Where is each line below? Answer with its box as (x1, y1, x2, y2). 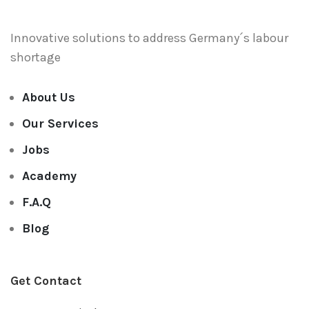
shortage (10, 50, 61, 66)
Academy (22, 168, 77, 184)
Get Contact (10, 273, 81, 289)
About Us (22, 90, 75, 106)
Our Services (22, 116, 99, 132)
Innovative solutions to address (10, 30, 189, 46)
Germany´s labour (189, 30, 288, 46)
